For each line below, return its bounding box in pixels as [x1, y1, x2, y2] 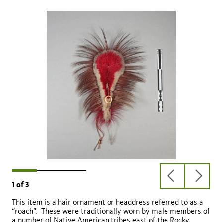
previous [172, 174, 202, 185]
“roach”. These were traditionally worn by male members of [12, 206, 210, 216]
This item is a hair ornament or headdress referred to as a [12, 197, 203, 207]
